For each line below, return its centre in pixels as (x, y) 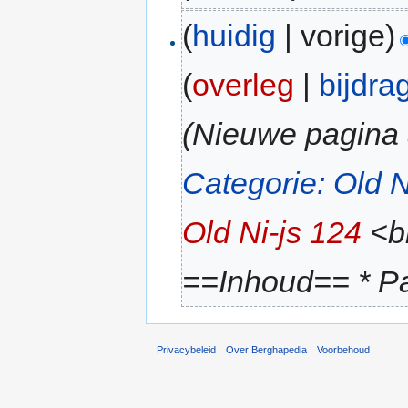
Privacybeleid (186, 350)
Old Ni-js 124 (272, 233)
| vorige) (336, 36)
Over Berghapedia (267, 350)
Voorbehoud (344, 350)
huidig (235, 36)
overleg (244, 85)
